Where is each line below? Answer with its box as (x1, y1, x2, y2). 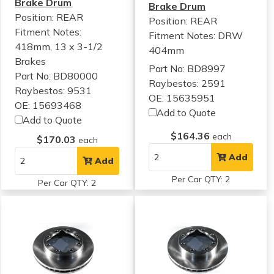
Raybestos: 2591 (149, 77, 226, 89)
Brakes (15, 55, 46, 67)
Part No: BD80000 (15, 70, 98, 82)
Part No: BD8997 (149, 62, 226, 75)
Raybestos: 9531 (15, 84, 92, 97)
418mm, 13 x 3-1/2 (15, 40, 103, 53)
